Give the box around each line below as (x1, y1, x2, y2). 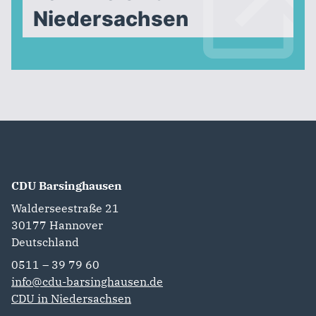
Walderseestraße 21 (11, 201, 119, 216)
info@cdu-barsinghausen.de (11, 274, 163, 289)
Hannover (49, 218, 103, 233)
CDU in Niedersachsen (11, 291, 131, 306)
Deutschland (11, 235, 79, 250)
